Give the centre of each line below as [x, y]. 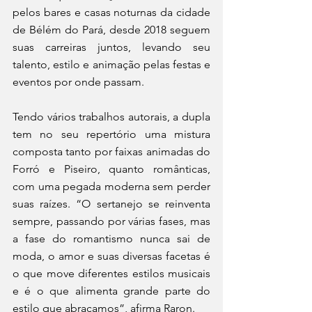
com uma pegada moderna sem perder [111, 186]
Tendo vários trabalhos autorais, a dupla [111, 116]
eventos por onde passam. [80, 81]
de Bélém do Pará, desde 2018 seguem [111, 29]
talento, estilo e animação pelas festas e [111, 64]
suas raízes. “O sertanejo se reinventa [111, 203]
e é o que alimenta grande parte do [111, 290]
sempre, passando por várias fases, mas [111, 221]
